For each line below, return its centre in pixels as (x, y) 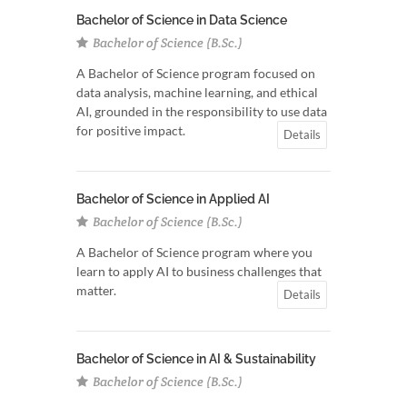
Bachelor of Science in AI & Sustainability (196, 359)
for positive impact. (131, 130)
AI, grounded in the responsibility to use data (202, 111)
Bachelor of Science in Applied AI (173, 199)
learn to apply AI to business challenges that (199, 271)
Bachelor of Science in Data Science (182, 20)
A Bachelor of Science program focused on (196, 73)
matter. (96, 290)
